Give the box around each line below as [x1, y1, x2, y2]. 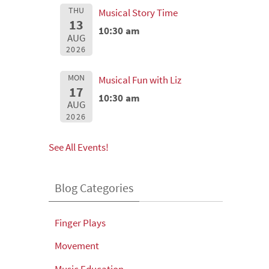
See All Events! [49, 140, 109, 154]
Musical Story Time [98, 6, 178, 20]
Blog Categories [55, 180, 133, 195]
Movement [55, 239, 99, 253]
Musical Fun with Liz [98, 73, 182, 87]
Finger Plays [55, 216, 106, 229]
